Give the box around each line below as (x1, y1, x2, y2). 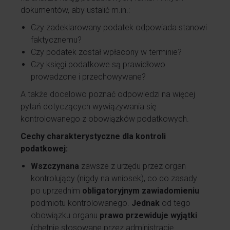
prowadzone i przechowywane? (31, 72, 146, 82)
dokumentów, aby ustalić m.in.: (21, 5, 130, 15)
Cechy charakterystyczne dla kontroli (21, 131, 166, 141)
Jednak (131, 198, 160, 208)
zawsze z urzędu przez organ (79, 161, 186, 171)
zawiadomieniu (142, 186, 199, 196)
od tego (160, 198, 190, 208)
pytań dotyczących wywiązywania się (21, 102, 156, 111)
